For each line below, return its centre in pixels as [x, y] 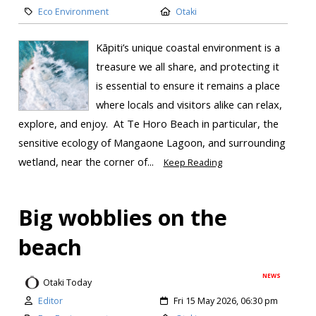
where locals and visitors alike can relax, [189, 105]
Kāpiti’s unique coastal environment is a [188, 48]
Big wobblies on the [122, 218]
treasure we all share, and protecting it [187, 67]
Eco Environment [73, 11]
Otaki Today [67, 282]
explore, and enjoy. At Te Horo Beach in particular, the [148, 124]
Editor [50, 301]
